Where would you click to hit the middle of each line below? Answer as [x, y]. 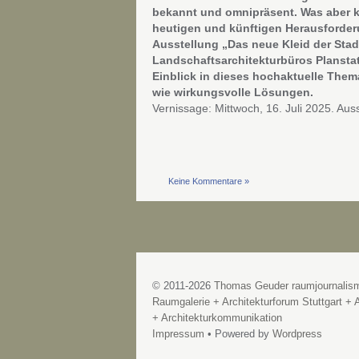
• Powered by [238, 334]
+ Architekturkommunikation [217, 318]
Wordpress [297, 334]
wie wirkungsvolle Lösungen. [232, 92]
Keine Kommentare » [208, 181]
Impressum [178, 334]
